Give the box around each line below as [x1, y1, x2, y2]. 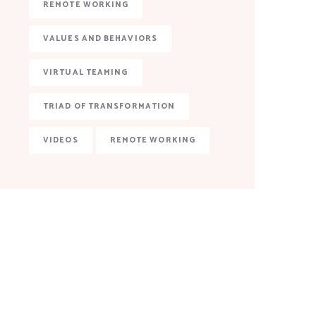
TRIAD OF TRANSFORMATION [43, 100, 176, 113]
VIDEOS [43, 134, 78, 147]
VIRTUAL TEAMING [43, 66, 128, 79]
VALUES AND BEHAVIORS [43, 32, 157, 45]
